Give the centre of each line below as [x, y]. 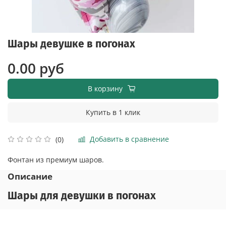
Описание [30, 177]
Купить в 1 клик [113, 112]
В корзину [105, 88]
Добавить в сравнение [129, 139]
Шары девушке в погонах [71, 44]
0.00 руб [36, 68]
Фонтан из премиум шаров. [56, 160]
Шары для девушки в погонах [82, 196]
